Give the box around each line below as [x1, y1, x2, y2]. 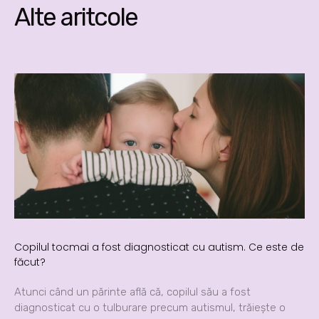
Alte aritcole [14, 2, 137, 33]
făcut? [14, 255, 46, 270]
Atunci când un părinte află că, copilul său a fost [14, 286, 251, 299]
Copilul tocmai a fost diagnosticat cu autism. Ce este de [14, 240, 304, 255]
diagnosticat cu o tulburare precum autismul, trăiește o [14, 301, 286, 315]
